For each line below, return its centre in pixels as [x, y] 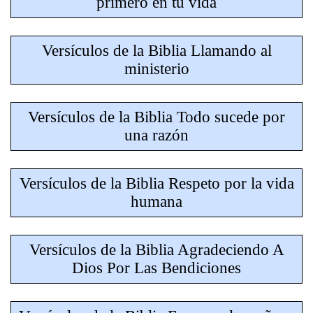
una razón [156, 135]
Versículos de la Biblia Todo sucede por [156, 117]
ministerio [156, 69]
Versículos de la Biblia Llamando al [156, 51]
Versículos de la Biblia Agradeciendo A [156, 250]
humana [156, 202]
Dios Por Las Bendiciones [156, 268]
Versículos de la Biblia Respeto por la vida [156, 183]
